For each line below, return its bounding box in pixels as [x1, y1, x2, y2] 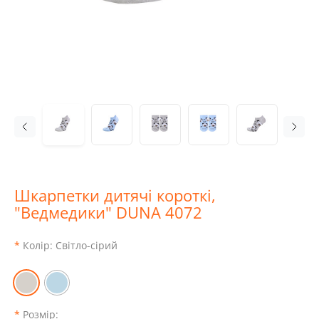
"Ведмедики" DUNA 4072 [14, 202, 202, 223]
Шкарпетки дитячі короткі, [14, 184, 216, 206]
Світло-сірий [56, 239, 117, 252]
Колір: [23, 239, 56, 252]
